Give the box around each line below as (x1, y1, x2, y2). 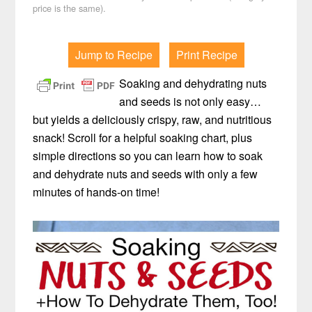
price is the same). (33, 1, 107, 15)
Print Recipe (175, 47, 237, 63)
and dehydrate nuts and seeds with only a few (33, 166, 258, 182)
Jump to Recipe (75, 47, 153, 63)
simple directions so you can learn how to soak (33, 148, 263, 164)
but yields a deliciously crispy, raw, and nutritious (33, 111, 272, 128)
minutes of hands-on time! (33, 184, 160, 201)
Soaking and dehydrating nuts (119, 75, 267, 92)
